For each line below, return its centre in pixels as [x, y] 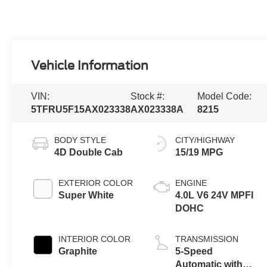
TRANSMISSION [207, 239]
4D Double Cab [89, 152]
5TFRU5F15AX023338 [81, 109]
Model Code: [224, 96]
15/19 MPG [199, 152]
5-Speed [194, 251]
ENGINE [191, 183]
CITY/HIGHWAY [205, 140]
